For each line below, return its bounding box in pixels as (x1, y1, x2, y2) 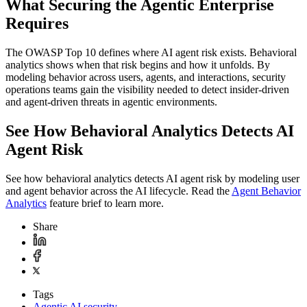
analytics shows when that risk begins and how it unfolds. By (5, 59, 270, 71)
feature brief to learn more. (47, 197, 164, 210)
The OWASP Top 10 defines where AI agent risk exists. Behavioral (5, 47, 297, 59)
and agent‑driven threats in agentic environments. (5, 96, 217, 108)
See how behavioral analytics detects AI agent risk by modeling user (5, 173, 299, 185)
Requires (5, 14, 69, 33)
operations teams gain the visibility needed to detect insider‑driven (5, 84, 289, 96)
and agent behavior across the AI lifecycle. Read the (5, 185, 232, 197)
